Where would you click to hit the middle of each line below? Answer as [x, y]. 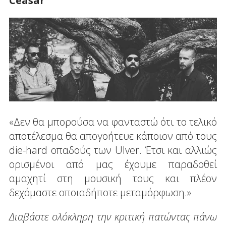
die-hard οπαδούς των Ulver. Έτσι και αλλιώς [113, 150]
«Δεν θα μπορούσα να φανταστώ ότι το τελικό [113, 122]
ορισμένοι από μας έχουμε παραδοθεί [113, 164]
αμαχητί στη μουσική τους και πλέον [113, 178]
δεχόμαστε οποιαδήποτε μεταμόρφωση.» [100, 192]
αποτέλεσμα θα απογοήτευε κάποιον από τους [113, 136]
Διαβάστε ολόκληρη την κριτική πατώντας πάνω [113, 216]
